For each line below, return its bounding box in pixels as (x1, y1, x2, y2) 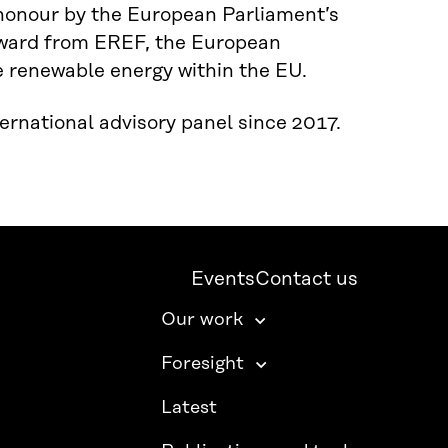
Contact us (255, 269, 359, 291)
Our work (161, 310, 244, 331)
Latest (161, 398, 218, 419)
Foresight (161, 354, 245, 375)
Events (191, 269, 256, 291)
